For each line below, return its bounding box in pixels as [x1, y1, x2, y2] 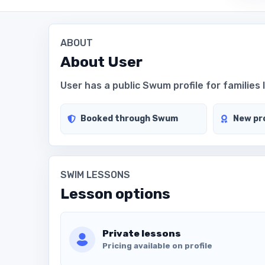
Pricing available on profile [102, 241, 212, 250]
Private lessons [102, 227, 181, 239]
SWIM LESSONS [60, 169, 131, 181]
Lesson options [60, 185, 171, 202]
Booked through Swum [80, 113, 179, 124]
